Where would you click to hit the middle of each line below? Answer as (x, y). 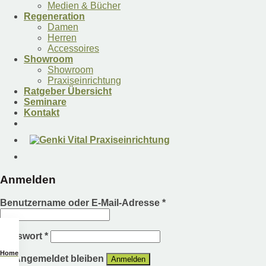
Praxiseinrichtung (84, 81)
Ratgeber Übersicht (68, 91)
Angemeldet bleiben (59, 258)
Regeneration (54, 17)
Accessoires (73, 49)
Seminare (45, 102)
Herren (62, 38)
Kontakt (42, 113)
